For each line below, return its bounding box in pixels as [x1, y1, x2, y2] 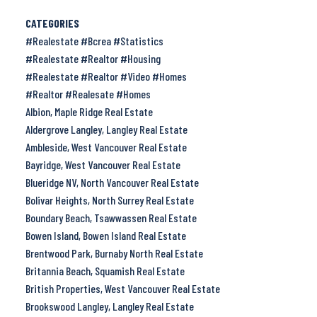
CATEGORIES [25, 16, 79, 30]
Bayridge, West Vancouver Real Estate [25, 157, 180, 171]
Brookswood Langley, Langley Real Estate [25, 299, 194, 313]
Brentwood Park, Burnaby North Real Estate [25, 246, 203, 260]
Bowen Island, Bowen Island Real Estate [25, 228, 186, 242]
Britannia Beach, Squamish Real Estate [25, 263, 185, 277]
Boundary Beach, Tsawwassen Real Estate [25, 210, 197, 224]
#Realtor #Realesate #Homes [25, 86, 151, 100]
